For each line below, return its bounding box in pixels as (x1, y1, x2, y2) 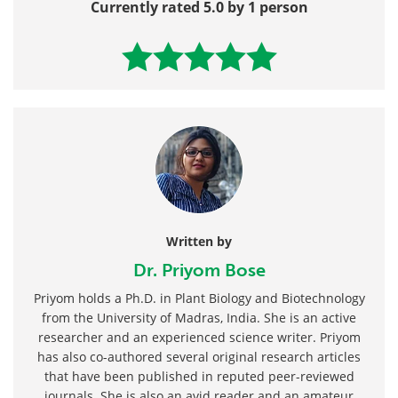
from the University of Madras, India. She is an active (42, 308, 356, 326)
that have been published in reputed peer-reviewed (44, 367, 354, 385)
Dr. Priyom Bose (132, 259, 266, 281)
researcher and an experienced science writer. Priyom (37, 328, 361, 346)
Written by (166, 232, 232, 250)
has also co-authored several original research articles (37, 347, 361, 365)
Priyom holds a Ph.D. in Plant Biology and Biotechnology (33, 289, 365, 306)
